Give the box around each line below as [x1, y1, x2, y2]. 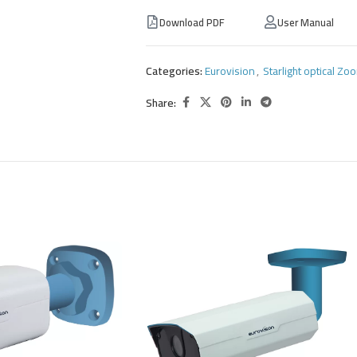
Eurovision [205, 61, 255, 81]
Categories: [146, 61, 202, 81]
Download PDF [159, 13, 225, 32]
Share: [146, 92, 176, 113]
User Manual [277, 13, 334, 32]
